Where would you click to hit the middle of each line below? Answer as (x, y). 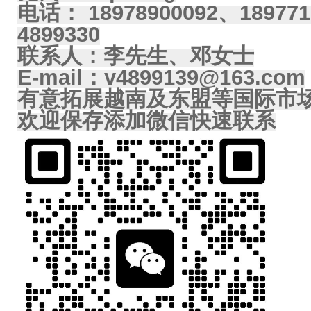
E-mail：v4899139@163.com (161, 77)
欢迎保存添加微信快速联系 (146, 120)
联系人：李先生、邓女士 (136, 56)
